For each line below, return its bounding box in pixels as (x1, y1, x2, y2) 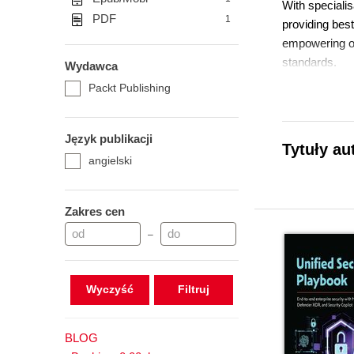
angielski (88, 154, 132, 167)
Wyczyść (85, 283, 134, 296)
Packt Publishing (88, 81, 171, 94)
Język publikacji (65, 132, 153, 145)
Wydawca (65, 59, 118, 73)
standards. (282, 55, 337, 69)
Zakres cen (65, 205, 125, 218)
